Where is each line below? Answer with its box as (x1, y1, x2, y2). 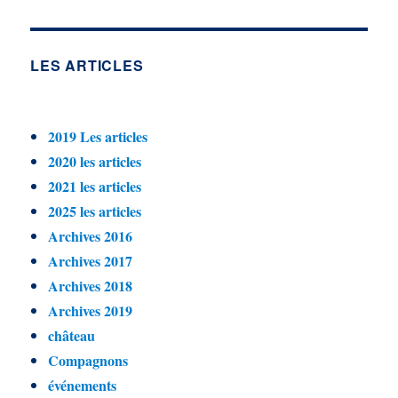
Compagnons (48, 349, 129, 370)
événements (48, 374, 117, 395)
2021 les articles (48, 175, 142, 196)
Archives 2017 (48, 250, 133, 271)
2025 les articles (48, 200, 142, 221)
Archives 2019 (48, 299, 133, 321)
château (48, 324, 96, 346)
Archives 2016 (48, 225, 133, 246)
